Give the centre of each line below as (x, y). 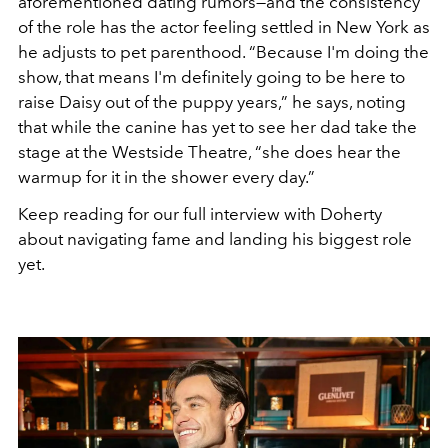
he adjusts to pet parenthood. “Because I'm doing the (223, 51)
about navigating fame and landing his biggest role (215, 238)
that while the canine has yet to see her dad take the (217, 126)
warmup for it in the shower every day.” (166, 176)
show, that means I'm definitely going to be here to (211, 76)
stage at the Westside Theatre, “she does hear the (209, 151)
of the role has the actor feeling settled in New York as (224, 26)
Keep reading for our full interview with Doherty (200, 213)
